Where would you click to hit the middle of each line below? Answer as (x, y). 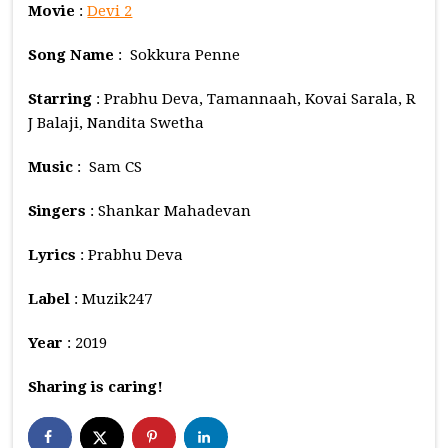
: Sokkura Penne (177, 54)
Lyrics (52, 254)
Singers (57, 210)
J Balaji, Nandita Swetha (116, 122)
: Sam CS (108, 166)
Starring (60, 98)
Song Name (71, 54)
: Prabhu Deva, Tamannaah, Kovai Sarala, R (254, 98)
